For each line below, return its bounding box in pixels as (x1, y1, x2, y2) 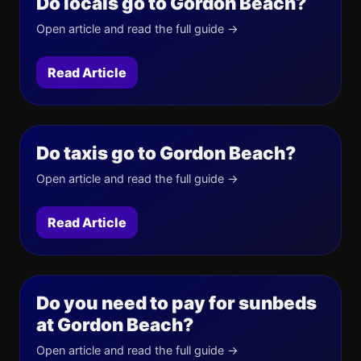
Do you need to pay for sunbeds (36, 291, 317, 313)
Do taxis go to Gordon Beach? (36, 141, 296, 164)
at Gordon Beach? (36, 313, 193, 335)
